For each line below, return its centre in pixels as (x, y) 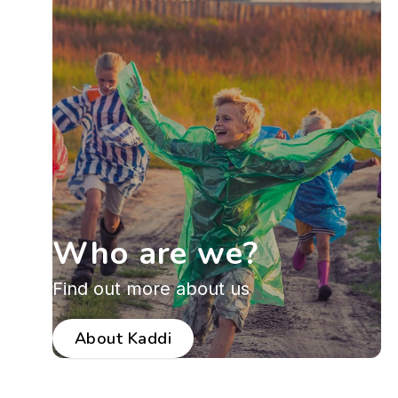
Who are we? (155, 254)
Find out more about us (151, 289)
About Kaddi (123, 338)
